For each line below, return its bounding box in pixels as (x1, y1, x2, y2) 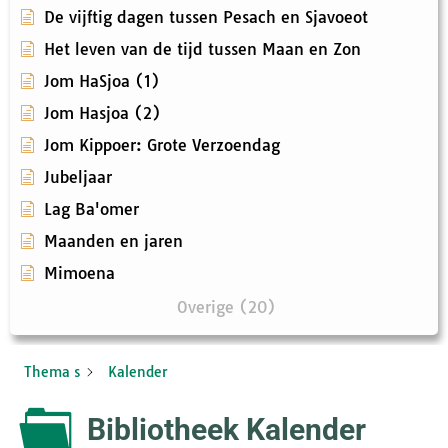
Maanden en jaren (44, 231, 183, 252)
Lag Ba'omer (44, 199, 139, 220)
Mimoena (44, 263, 115, 284)
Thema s (24, 363, 80, 382)
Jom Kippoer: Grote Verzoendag (44, 135, 280, 156)
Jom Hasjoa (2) (44, 103, 161, 124)
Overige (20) (177, 297, 276, 318)
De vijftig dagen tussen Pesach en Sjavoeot (44, 7, 368, 28)
